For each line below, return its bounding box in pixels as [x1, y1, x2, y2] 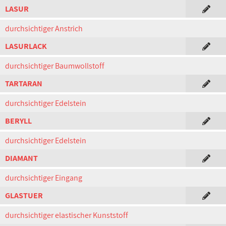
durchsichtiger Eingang [5, 173, 82, 183]
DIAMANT [5, 153, 38, 163]
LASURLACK [5, 41, 47, 51]
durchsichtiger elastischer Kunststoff [5, 210, 128, 220]
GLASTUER [5, 190, 43, 201]
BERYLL [5, 116, 32, 126]
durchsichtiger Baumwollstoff [5, 61, 104, 71]
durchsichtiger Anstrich [5, 23, 83, 34]
